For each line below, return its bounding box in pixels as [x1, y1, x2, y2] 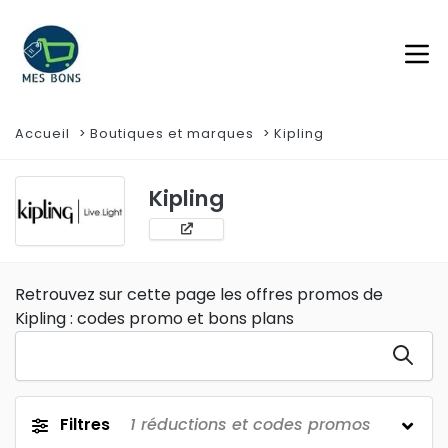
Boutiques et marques [90, 125, 254, 142]
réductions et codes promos [136, 413, 371, 436]
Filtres [60, 413, 114, 436]
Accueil [15, 125, 70, 142]
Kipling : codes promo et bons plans [15, 307, 294, 330]
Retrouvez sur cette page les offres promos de [15, 283, 383, 306]
